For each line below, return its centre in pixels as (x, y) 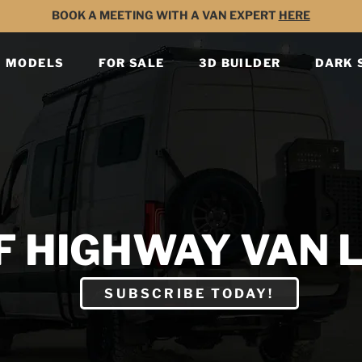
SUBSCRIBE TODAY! (189, 293)
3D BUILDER (240, 63)
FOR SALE (132, 63)
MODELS (35, 63)
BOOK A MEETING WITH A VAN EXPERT (165, 15)
